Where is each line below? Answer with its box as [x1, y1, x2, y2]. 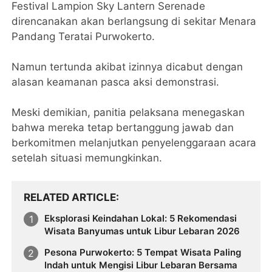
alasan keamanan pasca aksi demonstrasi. [12, 75, 220, 88]
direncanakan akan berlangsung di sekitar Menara [12, 15, 257, 27]
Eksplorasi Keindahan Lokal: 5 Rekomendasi [44, 212, 237, 224]
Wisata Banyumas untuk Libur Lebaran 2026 [44, 225, 240, 237]
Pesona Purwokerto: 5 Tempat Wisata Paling [44, 246, 242, 259]
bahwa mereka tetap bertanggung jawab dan [12, 121, 234, 134]
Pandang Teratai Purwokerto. [12, 30, 155, 42]
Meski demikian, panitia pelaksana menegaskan [12, 106, 245, 118]
